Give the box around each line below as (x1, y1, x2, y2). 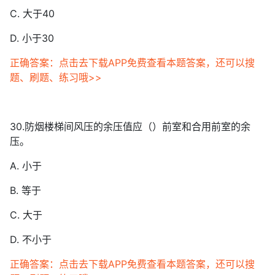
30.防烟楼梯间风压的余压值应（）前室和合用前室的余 (10, 120, 250, 133)
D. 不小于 (10, 233, 52, 246)
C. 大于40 (10, 7, 55, 20)
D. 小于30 (10, 32, 54, 44)
